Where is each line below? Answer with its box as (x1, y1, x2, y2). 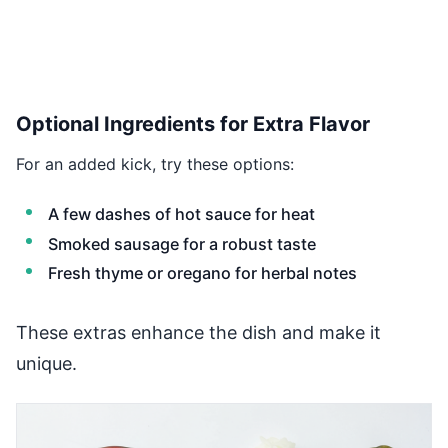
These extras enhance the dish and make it (16, 321, 381, 343)
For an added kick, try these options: (16, 154, 294, 175)
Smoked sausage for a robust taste (48, 233, 316, 254)
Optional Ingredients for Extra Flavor (16, 112, 370, 137)
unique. (16, 352, 77, 374)
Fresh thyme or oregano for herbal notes (48, 263, 357, 284)
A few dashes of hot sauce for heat (48, 204, 315, 225)
